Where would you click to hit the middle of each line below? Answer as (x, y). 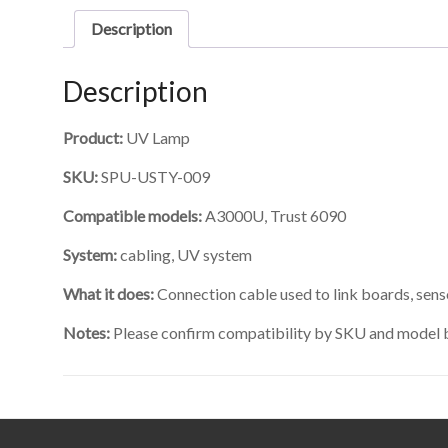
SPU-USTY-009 (154, 176)
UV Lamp (156, 137)
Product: (93, 137)
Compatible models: (132, 215)
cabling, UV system (184, 254)
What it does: (108, 293)
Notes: (86, 332)
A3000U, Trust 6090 (274, 215)
